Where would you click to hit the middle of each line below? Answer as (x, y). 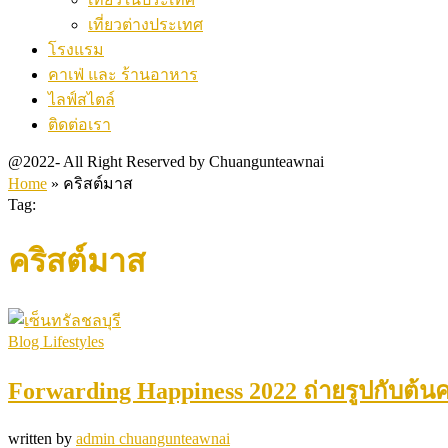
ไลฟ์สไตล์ (81, 99)
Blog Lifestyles (56, 341)
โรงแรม (76, 49)
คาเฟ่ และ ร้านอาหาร (123, 74)
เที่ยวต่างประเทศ (145, 24)
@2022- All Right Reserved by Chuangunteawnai (166, 161)
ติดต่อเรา (79, 124)
